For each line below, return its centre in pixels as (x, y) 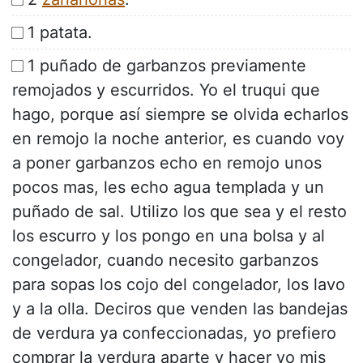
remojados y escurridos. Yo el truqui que (166, 90)
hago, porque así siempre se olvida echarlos (180, 115)
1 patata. (60, 33)
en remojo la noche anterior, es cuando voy (178, 139)
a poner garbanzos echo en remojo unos (167, 163)
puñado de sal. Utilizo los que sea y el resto (179, 212)
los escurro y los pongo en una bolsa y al (169, 236)
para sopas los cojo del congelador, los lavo (179, 285)
